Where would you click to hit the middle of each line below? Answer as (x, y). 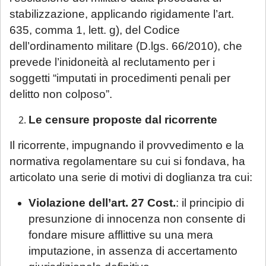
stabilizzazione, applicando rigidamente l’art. (122, 14)
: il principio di (210, 202)
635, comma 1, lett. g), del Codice (95, 30)
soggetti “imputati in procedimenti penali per (120, 78)
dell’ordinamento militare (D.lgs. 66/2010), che (126, 46)
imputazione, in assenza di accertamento (133, 251)
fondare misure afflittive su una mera (121, 235)
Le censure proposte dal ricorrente (123, 119)
